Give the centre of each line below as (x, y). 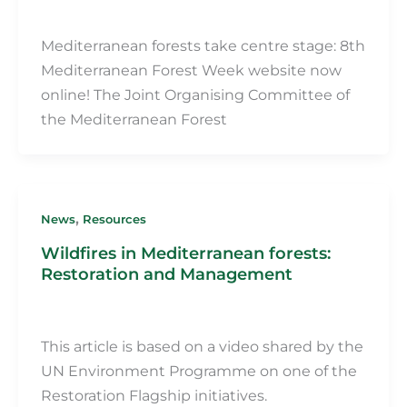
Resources (114, 220)
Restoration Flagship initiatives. (155, 396)
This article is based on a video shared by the (202, 347)
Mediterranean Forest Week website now (191, 70)
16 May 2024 (149, 314)
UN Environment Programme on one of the (199, 371)
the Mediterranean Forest (134, 119)
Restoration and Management (166, 274)
